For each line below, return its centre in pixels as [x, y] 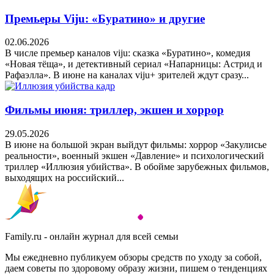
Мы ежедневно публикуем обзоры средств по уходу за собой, [133, 257]
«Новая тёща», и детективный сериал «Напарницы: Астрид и [134, 64]
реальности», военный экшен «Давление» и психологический [135, 155]
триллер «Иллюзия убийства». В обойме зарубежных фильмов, [137, 166]
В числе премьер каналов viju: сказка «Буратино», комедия [128, 53]
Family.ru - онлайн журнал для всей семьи [92, 236]
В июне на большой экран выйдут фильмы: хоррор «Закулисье [136, 144]
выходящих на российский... [65, 177]
